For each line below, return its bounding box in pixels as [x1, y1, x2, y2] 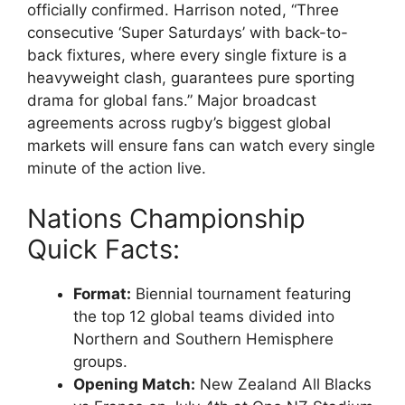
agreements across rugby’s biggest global [27, 114, 331, 133]
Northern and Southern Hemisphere [73, 329, 334, 348]
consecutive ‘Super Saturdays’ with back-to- [27, 24, 348, 42]
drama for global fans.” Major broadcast [27, 91, 316, 110]
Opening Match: [73, 374, 195, 393]
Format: [73, 284, 131, 303]
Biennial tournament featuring [131, 284, 351, 303]
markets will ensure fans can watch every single [27, 137, 375, 155]
